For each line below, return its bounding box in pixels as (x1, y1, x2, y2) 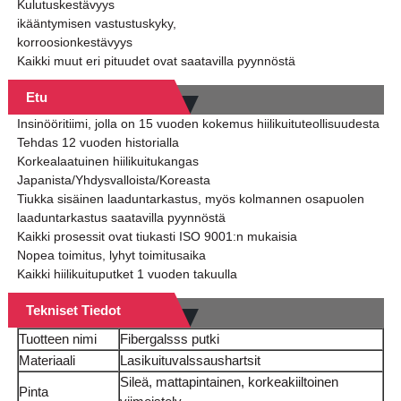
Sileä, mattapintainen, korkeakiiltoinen (119, 374, 338, 390)
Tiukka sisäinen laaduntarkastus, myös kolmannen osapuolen (16, 192, 364, 207)
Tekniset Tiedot (25, 303, 121, 319)
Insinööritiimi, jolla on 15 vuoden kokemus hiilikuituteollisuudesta (16, 116, 380, 132)
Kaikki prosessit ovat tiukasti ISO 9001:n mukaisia (16, 229, 297, 244)
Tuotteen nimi (18, 331, 97, 347)
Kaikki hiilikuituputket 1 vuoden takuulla (16, 267, 237, 282)
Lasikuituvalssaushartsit (119, 353, 260, 369)
